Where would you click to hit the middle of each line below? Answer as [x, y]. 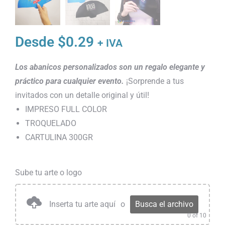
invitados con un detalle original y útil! [82, 95]
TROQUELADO [51, 123]
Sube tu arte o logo [48, 173]
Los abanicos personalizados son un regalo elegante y [110, 67]
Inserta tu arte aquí [82, 204]
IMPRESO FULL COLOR [66, 109]
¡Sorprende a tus [154, 81]
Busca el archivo [164, 204]
